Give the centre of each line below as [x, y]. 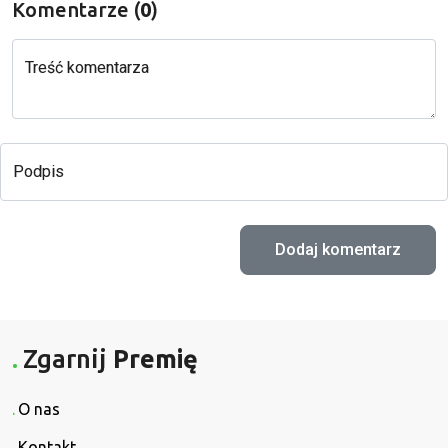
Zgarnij [68, 358]
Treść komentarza [87, 68]
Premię [156, 358]
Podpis [38, 172]
